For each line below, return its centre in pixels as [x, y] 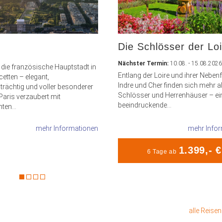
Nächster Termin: [144, 63]
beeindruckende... [145, 105]
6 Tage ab [163, 152]
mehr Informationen [67, 128]
